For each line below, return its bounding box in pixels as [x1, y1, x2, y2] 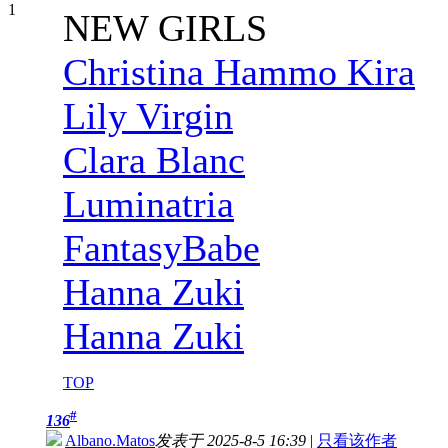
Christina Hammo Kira [63, 50, 415, 93]
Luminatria [63, 182, 234, 225]
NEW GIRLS [63, 6, 267, 49]
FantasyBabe [63, 226, 260, 269]
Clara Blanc [63, 138, 245, 181]
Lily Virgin [63, 94, 233, 137]
